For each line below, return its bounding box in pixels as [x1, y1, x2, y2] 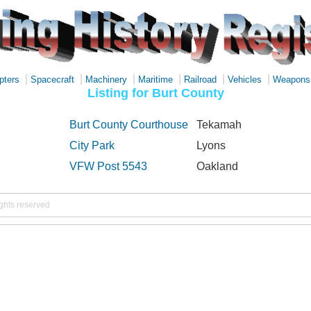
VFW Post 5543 [69, 160, 147, 172]
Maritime [138, 74, 173, 85]
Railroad [184, 74, 217, 85]
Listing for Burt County [87, 85, 224, 100]
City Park [69, 140, 115, 151]
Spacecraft [31, 74, 74, 85]
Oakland [196, 160, 238, 172]
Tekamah [196, 119, 242, 131]
